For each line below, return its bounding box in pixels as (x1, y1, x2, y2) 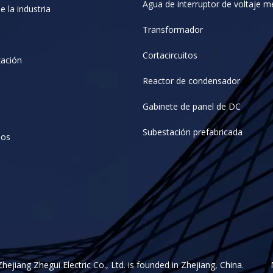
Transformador (143, 24, 203, 35)
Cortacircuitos (143, 49, 197, 61)
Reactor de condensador (143, 75, 240, 87)
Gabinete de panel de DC (143, 101, 241, 112)
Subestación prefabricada (143, 126, 243, 138)
